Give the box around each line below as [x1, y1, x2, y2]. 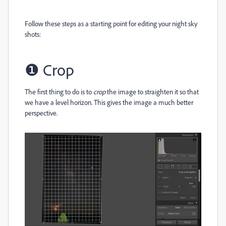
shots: [25, 30, 41, 38]
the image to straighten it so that [105, 87, 199, 96]
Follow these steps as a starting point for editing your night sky [25, 19, 197, 28]
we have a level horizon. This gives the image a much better [25, 98, 193, 106]
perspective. [25, 108, 58, 117]
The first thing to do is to [25, 87, 93, 96]
